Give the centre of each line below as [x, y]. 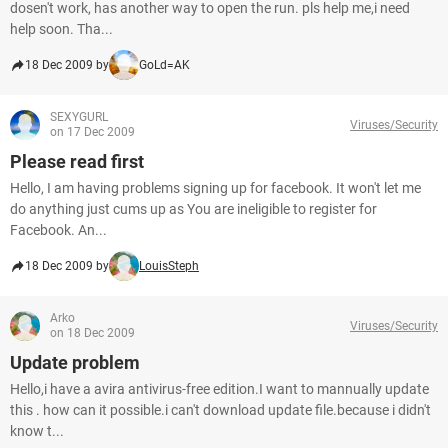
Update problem [75, 362]
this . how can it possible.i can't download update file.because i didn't [220, 410]
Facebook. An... [58, 230]
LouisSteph [169, 266]
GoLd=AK [164, 65]
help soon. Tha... [61, 29]
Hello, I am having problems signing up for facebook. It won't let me [215, 188]
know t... [37, 431]
